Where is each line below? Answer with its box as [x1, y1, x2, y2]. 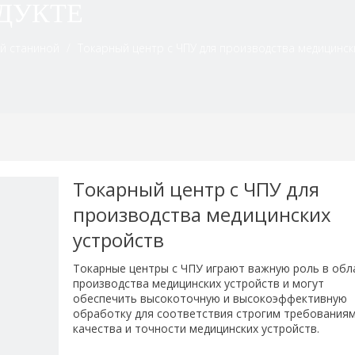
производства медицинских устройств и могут [73, 276, 325, 291]
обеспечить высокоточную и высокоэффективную [73, 291, 348, 306]
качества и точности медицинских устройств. [73, 321, 320, 336]
